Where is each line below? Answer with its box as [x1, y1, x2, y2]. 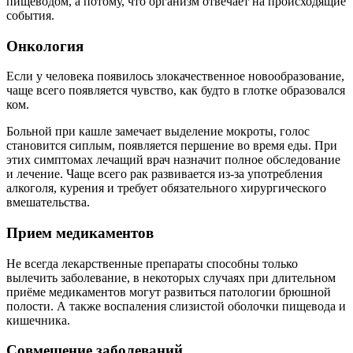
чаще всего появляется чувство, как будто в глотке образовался [6, 84, 345, 98]
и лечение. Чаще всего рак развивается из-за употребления [6, 167, 322, 181]
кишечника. [6, 313, 70, 327]
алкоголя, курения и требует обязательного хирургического [6, 181, 326, 195]
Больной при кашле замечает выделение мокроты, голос [6, 124, 310, 139]
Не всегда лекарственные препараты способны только [6, 256, 298, 270]
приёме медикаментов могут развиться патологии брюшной [6, 284, 331, 299]
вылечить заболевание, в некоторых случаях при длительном [6, 270, 336, 284]
